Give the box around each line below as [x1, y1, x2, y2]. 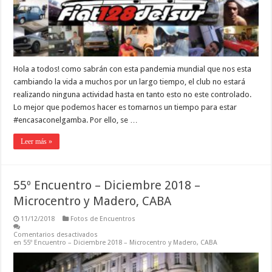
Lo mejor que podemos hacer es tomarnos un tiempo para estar [13, 102, 237, 112]
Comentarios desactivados [13, 230, 98, 239]
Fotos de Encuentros [70, 214, 136, 223]
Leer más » [21, 137, 53, 146]
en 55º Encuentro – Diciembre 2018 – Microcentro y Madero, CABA [13, 238, 218, 246]
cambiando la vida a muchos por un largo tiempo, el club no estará [13, 76, 246, 86]
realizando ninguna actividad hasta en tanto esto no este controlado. [13, 89, 252, 99]
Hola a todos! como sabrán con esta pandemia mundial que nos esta [13, 64, 252, 73]
